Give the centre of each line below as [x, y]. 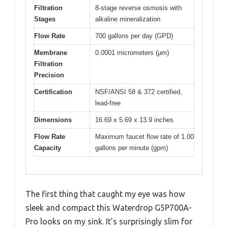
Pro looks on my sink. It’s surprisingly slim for [109, 222]
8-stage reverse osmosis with [138, 8]
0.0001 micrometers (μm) [132, 52]
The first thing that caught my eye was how [105, 194]
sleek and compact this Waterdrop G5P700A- [109, 208]
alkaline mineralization [128, 19]
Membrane [51, 52]
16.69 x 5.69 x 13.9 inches [134, 120]
